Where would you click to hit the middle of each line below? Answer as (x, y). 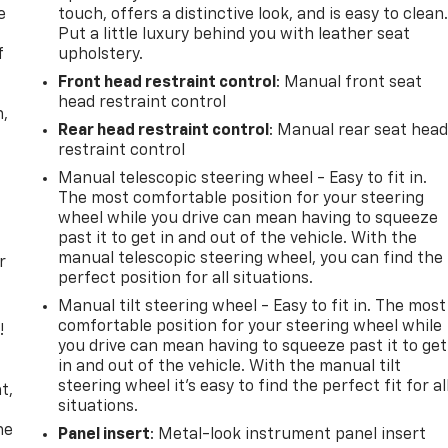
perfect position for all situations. (186, 278)
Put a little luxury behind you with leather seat (234, 34)
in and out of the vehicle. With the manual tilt (230, 366)
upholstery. (101, 54)
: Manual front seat (349, 82)
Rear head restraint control (164, 130)
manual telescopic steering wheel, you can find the (251, 258)
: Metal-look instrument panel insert (288, 434)
